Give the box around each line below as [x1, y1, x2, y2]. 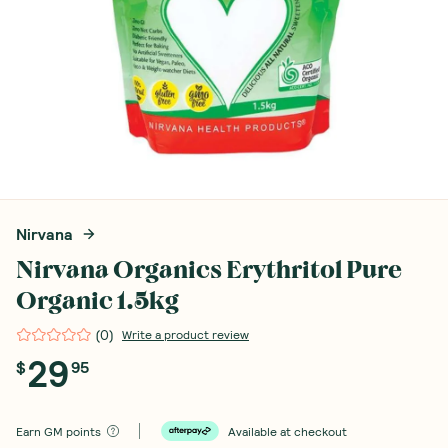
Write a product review [122, 327, 249, 342]
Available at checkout [228, 424, 347, 439]
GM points [44, 424, 101, 439]
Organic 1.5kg [16, 287, 179, 316]
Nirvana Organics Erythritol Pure [16, 256, 402, 285]
